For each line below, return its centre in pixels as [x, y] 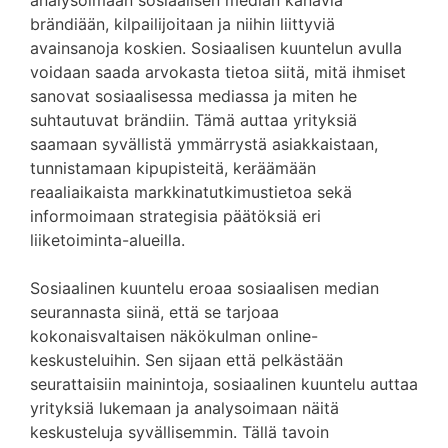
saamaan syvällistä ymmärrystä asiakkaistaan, [204, 144]
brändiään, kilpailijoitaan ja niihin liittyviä [182, 24]
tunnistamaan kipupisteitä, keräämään [173, 168]
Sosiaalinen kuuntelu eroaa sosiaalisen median [204, 288]
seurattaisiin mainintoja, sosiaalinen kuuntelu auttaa [224, 384]
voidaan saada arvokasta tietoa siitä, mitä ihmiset [218, 72]
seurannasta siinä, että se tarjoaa [154, 312]
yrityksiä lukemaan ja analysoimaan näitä [184, 408]
